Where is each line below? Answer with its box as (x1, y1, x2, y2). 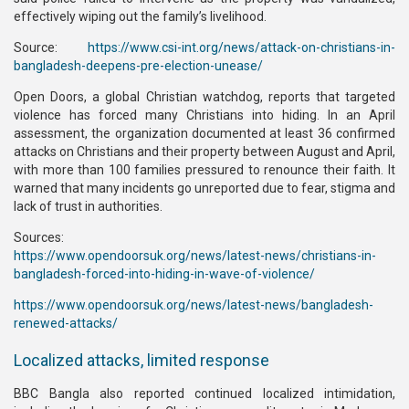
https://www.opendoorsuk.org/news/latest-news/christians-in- (14, 248, 376, 263)
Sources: (14, 230, 64, 245)
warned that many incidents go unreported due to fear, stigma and (14, 181, 395, 195)
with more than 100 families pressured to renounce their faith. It (14, 163, 395, 177)
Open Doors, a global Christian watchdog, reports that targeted (14, 89, 395, 104)
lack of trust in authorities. (14, 199, 163, 214)
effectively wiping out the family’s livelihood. (14, 9, 267, 24)
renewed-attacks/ (14, 316, 118, 330)
